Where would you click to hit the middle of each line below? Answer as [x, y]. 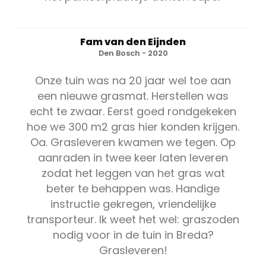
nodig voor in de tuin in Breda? [133, 235]
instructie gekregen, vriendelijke [133, 204]
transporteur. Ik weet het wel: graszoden [133, 219]
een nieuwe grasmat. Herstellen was [133, 96]
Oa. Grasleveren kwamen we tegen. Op [133, 142]
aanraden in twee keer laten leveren [133, 157]
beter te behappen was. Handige [133, 188]
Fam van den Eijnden [133, 42]
